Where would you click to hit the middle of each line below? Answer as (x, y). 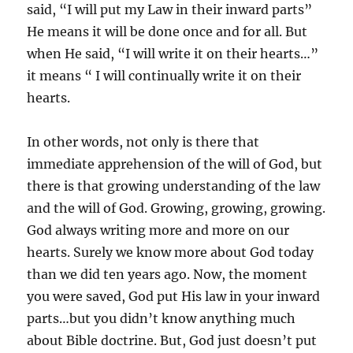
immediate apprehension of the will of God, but (175, 163)
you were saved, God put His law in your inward (174, 296)
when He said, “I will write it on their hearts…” (173, 53)
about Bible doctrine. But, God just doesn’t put (172, 340)
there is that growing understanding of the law (174, 186)
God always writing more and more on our (158, 230)
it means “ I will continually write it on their (164, 75)
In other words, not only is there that (143, 141)
